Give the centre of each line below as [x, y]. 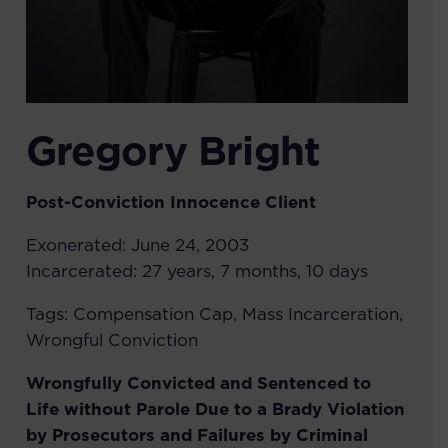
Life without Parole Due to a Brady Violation [215, 409]
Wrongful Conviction [111, 340]
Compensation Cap [152, 314]
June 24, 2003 [189, 245]
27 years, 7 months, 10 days [254, 271]
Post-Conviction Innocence [142, 202]
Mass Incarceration [320, 314]
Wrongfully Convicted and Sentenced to [198, 383]
